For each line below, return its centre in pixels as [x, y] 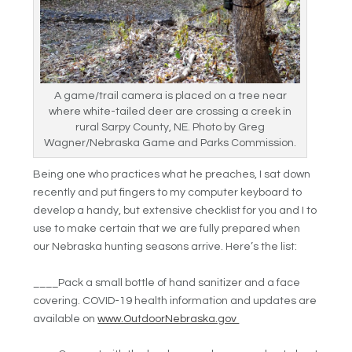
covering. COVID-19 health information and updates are [175, 301]
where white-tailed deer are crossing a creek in [170, 112]
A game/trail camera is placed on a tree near [170, 96]
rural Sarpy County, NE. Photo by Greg [170, 128]
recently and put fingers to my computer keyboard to [168, 193]
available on [66, 319]
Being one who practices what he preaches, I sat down [172, 175]
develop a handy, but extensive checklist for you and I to [175, 211]
